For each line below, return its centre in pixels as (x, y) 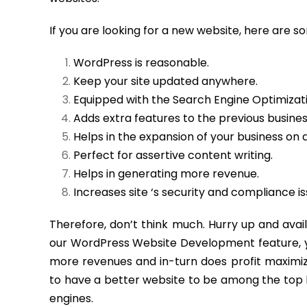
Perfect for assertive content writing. (173, 155)
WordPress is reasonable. (141, 63)
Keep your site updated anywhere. (165, 81)
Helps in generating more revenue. (166, 174)
